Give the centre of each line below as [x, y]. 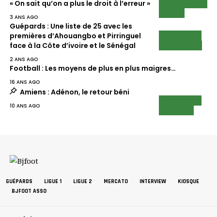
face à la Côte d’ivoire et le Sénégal [73, 46]
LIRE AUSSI [181, 45]
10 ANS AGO [25, 106]
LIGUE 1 [53, 181]
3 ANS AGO [24, 17]
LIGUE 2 [83, 181]
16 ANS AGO [25, 82]
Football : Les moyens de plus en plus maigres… [93, 69]
